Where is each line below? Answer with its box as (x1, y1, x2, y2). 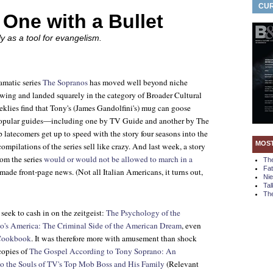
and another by (143, 115, 196, 126)
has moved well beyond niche (88, 77, 188, 88)
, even (182, 220, 201, 231)
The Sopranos (43, 77, 88, 88)
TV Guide (110, 115, 143, 126)
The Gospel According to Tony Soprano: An (29, 246, 176, 257)
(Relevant (165, 258, 199, 269)
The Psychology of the (106, 207, 180, 218)
